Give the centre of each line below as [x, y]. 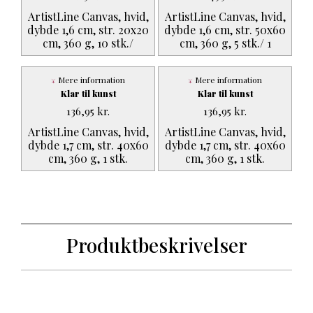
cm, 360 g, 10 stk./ [88, 43]
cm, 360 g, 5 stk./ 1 [225, 43]
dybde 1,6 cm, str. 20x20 [88, 29]
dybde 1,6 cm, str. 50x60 [225, 29]
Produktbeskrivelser [156, 245]
